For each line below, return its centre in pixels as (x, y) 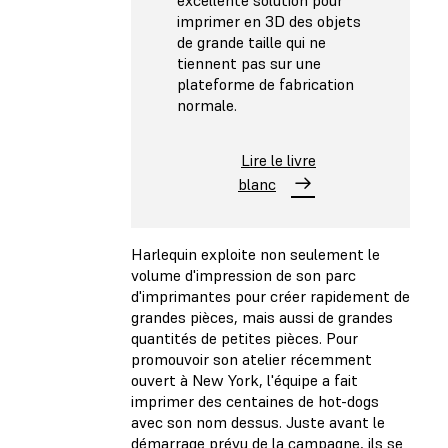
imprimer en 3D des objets (269, 21)
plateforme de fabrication (265, 84)
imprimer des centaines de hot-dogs (255, 400)
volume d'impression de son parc (243, 274)
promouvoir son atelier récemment (251, 358)
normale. (207, 105)
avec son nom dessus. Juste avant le (258, 421)
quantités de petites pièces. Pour (244, 337)
